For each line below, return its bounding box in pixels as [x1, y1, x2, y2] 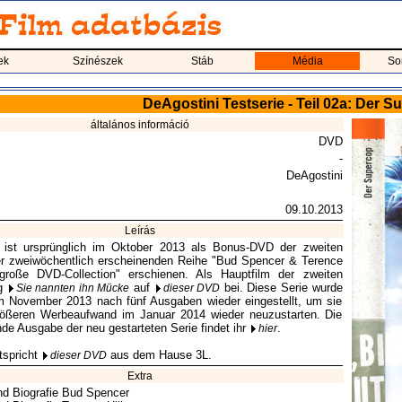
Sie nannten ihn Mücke [15, 282, 130, 294]
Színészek [72, 55, 123, 67]
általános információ [91, 118, 189, 131]
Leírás [125, 224, 155, 237]
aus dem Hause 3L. [106, 348, 212, 362]
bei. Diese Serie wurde [220, 281, 343, 294]
